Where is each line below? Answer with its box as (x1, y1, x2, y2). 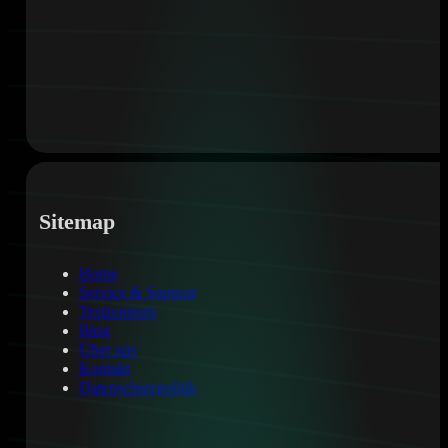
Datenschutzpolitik (78, 379, 197, 398)
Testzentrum (78, 303, 156, 322)
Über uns (78, 341, 137, 360)
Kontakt (78, 360, 130, 379)
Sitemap (38, 210, 115, 235)
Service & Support (78, 284, 196, 303)
